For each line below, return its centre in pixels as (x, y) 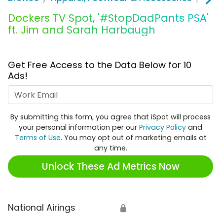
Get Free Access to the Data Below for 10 (100, 65)
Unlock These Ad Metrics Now (110, 166)
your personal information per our (79, 128)
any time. (110, 148)
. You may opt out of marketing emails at (133, 138)
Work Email (133, 92)
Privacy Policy (163, 128)
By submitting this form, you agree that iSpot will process (110, 117)
